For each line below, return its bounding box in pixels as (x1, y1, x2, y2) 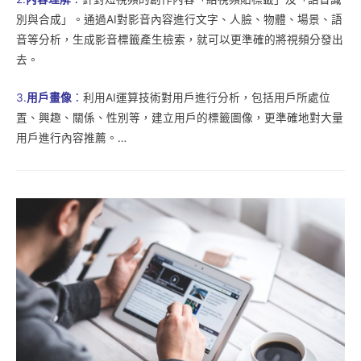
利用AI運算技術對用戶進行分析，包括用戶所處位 (83, 90, 330, 104)
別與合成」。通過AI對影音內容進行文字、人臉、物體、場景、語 (16, 12, 342, 26)
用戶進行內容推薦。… (16, 131, 127, 144)
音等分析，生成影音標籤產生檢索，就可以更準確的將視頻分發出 (16, 32, 343, 46)
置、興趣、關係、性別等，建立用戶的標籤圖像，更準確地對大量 (16, 110, 343, 124)
